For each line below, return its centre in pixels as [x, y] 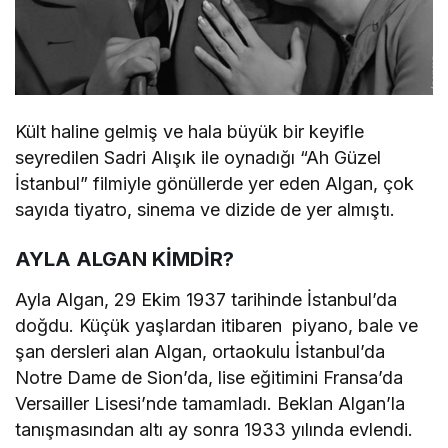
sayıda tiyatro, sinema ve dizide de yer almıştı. [205, 209]
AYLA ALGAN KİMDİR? [124, 258]
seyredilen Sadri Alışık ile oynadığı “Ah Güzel [198, 157]
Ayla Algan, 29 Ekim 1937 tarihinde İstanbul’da [206, 299]
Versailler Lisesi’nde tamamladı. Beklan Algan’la [210, 403]
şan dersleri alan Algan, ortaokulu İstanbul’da [200, 351]
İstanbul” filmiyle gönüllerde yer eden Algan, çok [215, 183]
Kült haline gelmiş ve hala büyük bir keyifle [190, 131]
